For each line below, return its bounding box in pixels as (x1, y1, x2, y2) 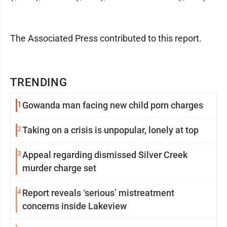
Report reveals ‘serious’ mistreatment (22, 187, 174, 198)
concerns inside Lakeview (22, 201, 127, 211)
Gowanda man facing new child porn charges (22, 100, 203, 110)
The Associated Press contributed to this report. (10, 33, 202, 44)
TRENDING (10, 76, 68, 89)
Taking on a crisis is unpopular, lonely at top (22, 125, 199, 135)
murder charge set (22, 163, 96, 173)
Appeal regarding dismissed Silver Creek (22, 149, 187, 160)
